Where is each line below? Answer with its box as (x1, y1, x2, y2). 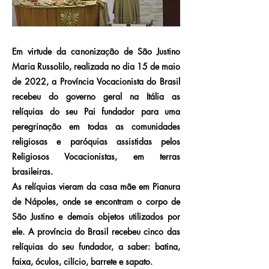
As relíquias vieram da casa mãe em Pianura (12, 181, 180, 192)
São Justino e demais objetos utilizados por (12, 211, 180, 222)
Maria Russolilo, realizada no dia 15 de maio (12, 61, 180, 72)
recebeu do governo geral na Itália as (12, 91, 180, 102)
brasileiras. (12, 166, 53, 177)
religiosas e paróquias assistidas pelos (12, 136, 180, 147)
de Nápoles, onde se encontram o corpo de (12, 196, 180, 207)
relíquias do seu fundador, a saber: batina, (12, 241, 180, 252)
